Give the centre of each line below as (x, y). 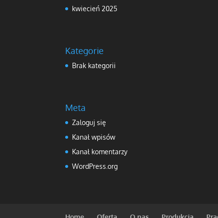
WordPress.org (95, 166)
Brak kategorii (94, 66)
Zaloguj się (89, 123)
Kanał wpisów (94, 137)
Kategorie (85, 51)
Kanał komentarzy (100, 152)
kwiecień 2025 (95, 8)
